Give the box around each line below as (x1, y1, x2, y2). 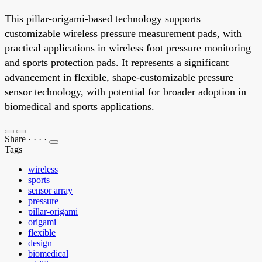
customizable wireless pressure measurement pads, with (5, 27, 242, 39)
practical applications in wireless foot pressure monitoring (5, 42, 251, 54)
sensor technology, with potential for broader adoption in (5, 85, 246, 98)
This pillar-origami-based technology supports (5, 12, 201, 25)
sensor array (28, 185, 73, 195)
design (28, 237, 52, 248)
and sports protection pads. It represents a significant (5, 56, 229, 68)
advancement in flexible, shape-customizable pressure (5, 71, 233, 83)
